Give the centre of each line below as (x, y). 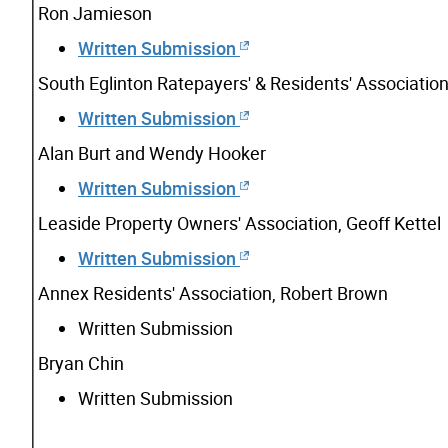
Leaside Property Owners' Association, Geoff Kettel (239, 222)
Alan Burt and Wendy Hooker (152, 152)
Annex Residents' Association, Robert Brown (213, 292)
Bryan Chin (81, 362)
